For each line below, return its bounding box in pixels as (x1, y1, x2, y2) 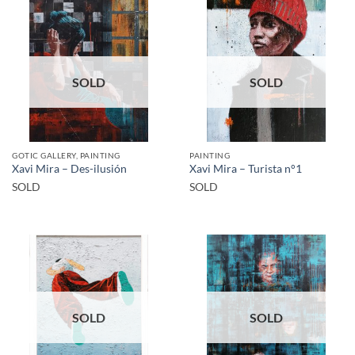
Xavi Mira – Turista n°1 (189, 162, 302, 176)
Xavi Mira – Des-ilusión (12, 162, 127, 176)
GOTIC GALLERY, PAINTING (12, 151, 120, 160)
